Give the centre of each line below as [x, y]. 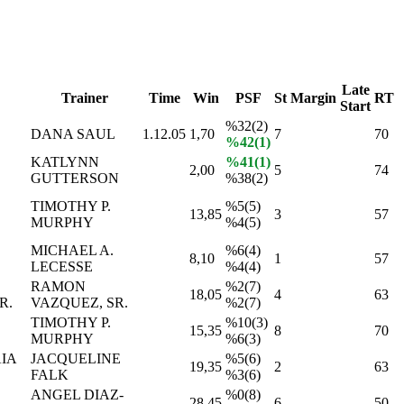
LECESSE [62, 266]
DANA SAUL [73, 133]
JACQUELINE [76, 358]
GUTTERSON [75, 178]
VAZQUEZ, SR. [79, 302]
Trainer [85, 97]
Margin [313, 97]
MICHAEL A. [72, 250]
